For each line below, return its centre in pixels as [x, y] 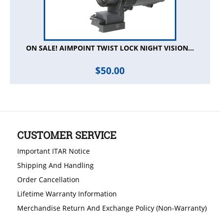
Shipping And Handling [55, 165]
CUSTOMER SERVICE [67, 135]
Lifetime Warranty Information [67, 194]
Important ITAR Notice [54, 151]
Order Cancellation [48, 180]
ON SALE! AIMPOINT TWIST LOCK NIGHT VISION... [110, 48]
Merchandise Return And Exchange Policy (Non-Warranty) [112, 208]
